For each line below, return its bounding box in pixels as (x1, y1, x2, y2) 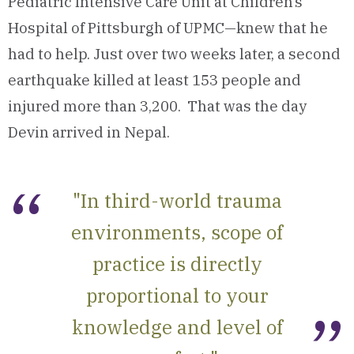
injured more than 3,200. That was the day (8, 96, 307, 115)
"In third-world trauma (72, 188, 282, 213)
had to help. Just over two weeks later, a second (8, 44, 341, 63)
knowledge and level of (71, 314, 283, 340)
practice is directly (92, 251, 262, 277)
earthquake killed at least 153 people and (8, 70, 301, 89)
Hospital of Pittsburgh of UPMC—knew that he (8, 18, 328, 37)
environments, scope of (71, 220, 283, 245)
